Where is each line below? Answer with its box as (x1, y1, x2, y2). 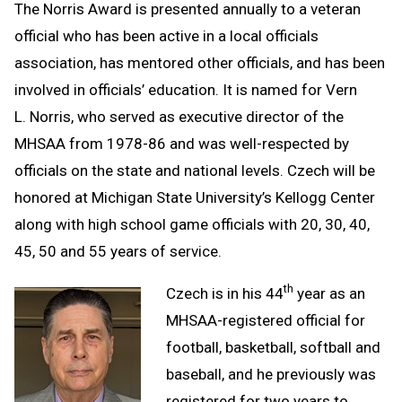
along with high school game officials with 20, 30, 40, (14, 214, 370, 233)
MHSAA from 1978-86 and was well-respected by (14, 134, 349, 153)
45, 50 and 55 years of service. (14, 241, 222, 260)
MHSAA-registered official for (166, 310, 365, 329)
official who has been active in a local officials (14, 26, 319, 45)
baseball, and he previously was (166, 364, 376, 383)
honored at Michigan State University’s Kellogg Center (14, 188, 375, 206)
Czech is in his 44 (166, 284, 284, 302)
